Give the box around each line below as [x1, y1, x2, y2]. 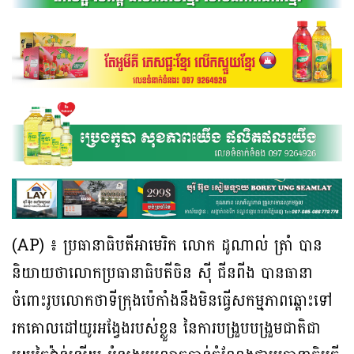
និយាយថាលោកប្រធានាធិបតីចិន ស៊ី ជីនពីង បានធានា [12, 259, 313, 288]
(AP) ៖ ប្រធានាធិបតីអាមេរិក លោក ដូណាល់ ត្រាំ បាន [12, 232, 322, 261]
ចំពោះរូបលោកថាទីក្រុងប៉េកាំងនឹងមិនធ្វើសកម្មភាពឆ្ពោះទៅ [12, 287, 333, 316]
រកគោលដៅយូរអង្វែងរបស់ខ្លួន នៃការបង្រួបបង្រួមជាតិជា [12, 314, 321, 344]
